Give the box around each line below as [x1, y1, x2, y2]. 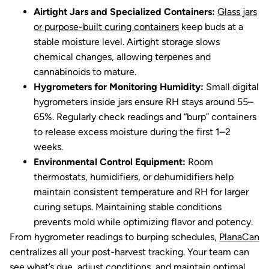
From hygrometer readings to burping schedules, [10, 231, 219, 243]
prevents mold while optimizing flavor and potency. [34, 216, 253, 228]
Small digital [204, 81, 259, 92]
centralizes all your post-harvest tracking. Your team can [10, 246, 249, 258]
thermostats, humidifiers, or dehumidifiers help [34, 171, 234, 183]
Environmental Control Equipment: [34, 156, 186, 168]
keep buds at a [179, 21, 243, 32]
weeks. [34, 141, 63, 153]
